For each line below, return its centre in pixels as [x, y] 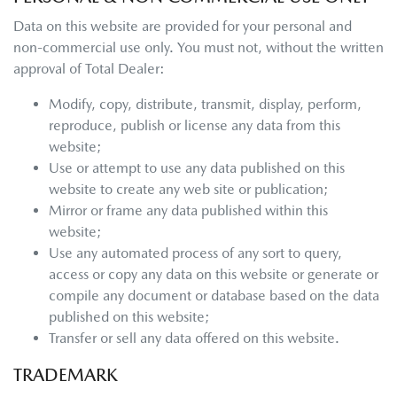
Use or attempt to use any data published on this [197, 168]
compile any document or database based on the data [214, 296]
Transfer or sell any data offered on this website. [194, 338]
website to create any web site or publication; [189, 189]
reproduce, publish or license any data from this [195, 125]
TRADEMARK [66, 375]
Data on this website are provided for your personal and [183, 26]
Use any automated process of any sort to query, [195, 253]
